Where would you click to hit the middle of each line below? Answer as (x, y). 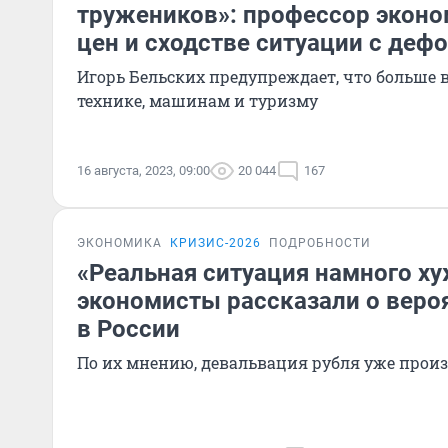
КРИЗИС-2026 (215, 243)
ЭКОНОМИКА (119, 243)
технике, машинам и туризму (197, 100)
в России (128, 329)
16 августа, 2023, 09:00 (143, 170)
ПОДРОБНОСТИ (320, 243)
